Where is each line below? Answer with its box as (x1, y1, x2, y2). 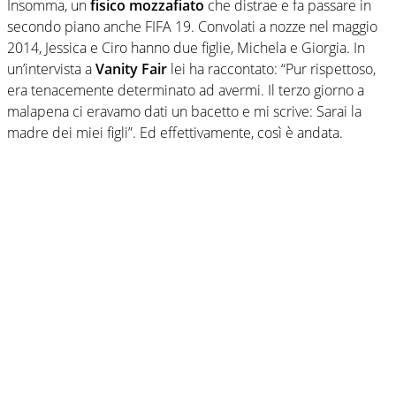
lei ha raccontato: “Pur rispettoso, (167, 58, 376, 79)
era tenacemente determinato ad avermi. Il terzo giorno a (7, 80, 364, 100)
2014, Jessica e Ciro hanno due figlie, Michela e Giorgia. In (7, 37, 365, 57)
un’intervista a (7, 58, 95, 79)
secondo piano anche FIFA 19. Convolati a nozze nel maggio (7, 16, 377, 36)
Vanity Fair (95, 58, 167, 79)
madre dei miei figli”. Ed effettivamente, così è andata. (7, 122, 343, 142)
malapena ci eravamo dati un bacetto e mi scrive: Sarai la (7, 101, 362, 121)
